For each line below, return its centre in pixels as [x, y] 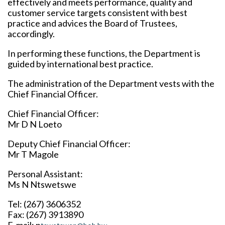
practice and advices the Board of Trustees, [92, 23]
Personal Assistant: [45, 174]
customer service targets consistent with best [97, 13]
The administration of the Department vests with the [111, 84]
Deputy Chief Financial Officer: [69, 144]
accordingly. [31, 34]
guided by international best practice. [80, 64]
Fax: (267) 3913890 [45, 215]
